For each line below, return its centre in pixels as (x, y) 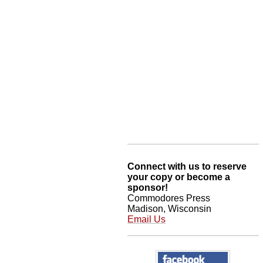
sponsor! (148, 187)
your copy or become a (179, 177)
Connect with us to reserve (187, 166)
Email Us (146, 219)
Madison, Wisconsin (169, 208)
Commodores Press (169, 198)
